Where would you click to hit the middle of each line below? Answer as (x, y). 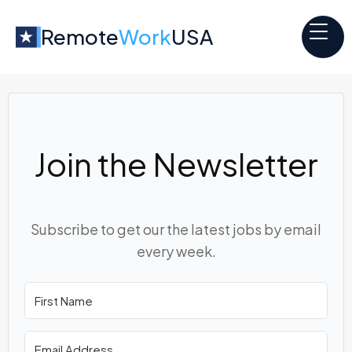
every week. (176, 251)
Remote (80, 37)
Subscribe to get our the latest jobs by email (176, 229)
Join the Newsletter (176, 163)
